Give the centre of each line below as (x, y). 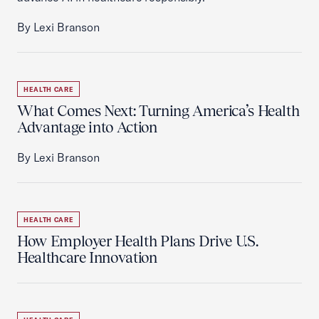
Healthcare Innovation (87, 257)
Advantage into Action (87, 127)
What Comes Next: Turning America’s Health (158, 111)
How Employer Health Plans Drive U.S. (138, 241)
